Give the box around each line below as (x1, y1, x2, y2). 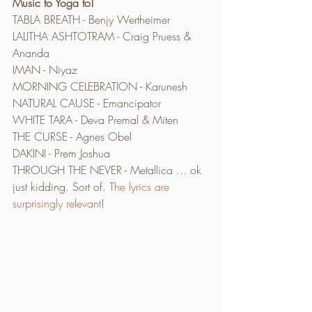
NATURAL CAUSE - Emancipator (13, 95, 161, 111)
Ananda (13, 45, 49, 61)
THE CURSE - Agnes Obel (13, 128, 132, 144)
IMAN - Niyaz (13, 61, 77, 77)
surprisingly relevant (13, 195, 101, 211)
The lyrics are (109, 178, 173, 194)
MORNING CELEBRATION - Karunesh (13, 78, 187, 94)
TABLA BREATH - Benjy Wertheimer (13, 11, 170, 27)
